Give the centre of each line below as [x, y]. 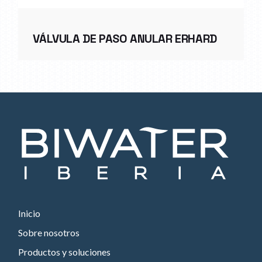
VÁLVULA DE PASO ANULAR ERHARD [125, 39]
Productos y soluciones [65, 252]
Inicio [30, 213]
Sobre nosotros [49, 233]
